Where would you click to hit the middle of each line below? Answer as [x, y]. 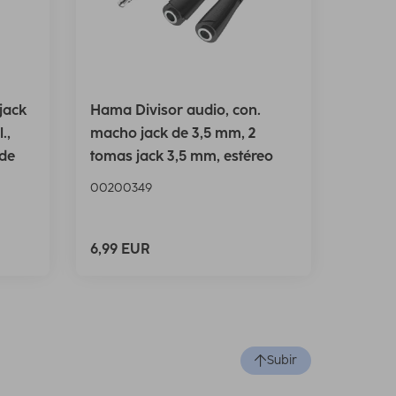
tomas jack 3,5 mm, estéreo [182, 156]
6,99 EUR [120, 249]
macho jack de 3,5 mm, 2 [173, 133]
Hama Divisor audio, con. [175, 110]
